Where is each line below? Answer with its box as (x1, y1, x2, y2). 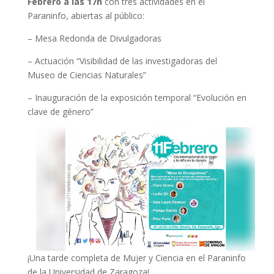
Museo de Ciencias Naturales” (27, 69, 146, 81)
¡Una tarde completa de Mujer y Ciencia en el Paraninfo (27, 251, 246, 264)
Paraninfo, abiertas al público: (27, 10, 144, 21)
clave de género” (27, 106, 94, 117)
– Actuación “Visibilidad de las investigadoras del (27, 55, 217, 67)
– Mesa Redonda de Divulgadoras (27, 32, 161, 44)
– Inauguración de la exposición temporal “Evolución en (27, 92, 246, 103)
